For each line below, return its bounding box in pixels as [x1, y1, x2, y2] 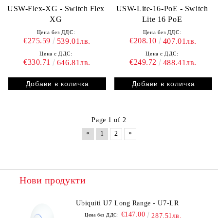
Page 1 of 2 [91, 116, 127, 124]
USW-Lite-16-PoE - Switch [116, 4, 208, 13]
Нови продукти [19, 174, 86, 185]
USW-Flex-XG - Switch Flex [7, 4, 105, 13]
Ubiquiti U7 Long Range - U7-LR [76, 199, 179, 207]
